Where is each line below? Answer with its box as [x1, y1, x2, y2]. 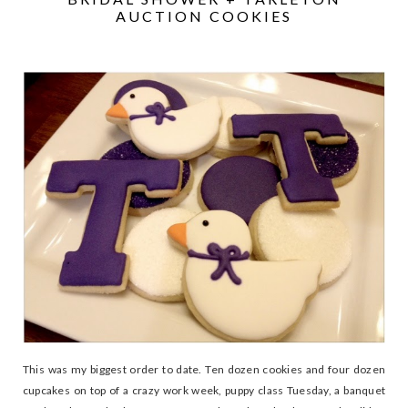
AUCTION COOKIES [116, 6, 292, 25]
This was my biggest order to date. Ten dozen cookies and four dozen [23, 362, 385, 376]
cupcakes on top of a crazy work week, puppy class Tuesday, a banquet [23, 382, 385, 397]
